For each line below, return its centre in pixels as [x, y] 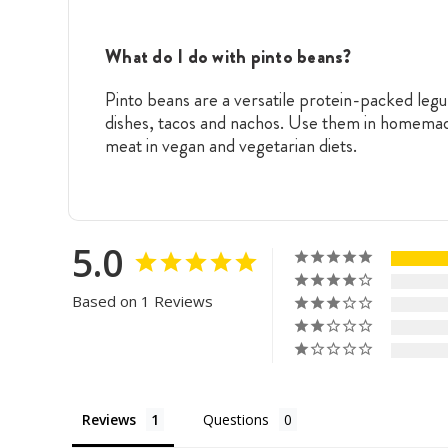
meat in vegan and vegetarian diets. [231, 145]
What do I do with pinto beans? [228, 56]
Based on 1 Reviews [142, 300]
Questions [236, 419]
